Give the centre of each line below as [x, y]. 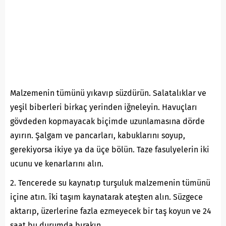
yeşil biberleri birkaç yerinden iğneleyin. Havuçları [104, 107]
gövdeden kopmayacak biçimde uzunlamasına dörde [107, 121]
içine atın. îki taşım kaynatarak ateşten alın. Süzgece [106, 197]
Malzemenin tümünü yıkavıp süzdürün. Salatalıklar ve [108, 93]
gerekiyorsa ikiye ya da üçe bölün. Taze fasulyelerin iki [110, 149]
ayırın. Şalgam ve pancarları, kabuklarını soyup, [98, 135]
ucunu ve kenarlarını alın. [57, 163]
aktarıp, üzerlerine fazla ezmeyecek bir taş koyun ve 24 [111, 211]
